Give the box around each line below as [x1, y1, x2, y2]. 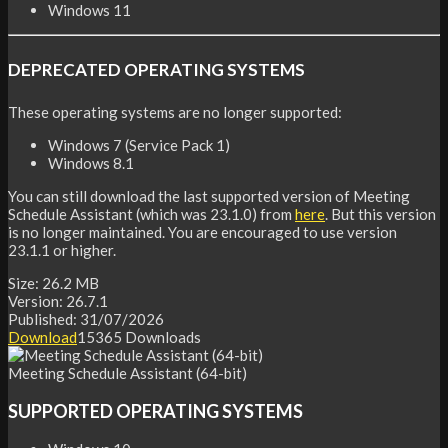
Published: [8, 309, 80, 328]
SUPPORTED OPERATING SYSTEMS [8, 399, 303, 422]
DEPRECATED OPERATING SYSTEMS [8, 59, 305, 81]
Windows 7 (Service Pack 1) [48, 135, 230, 154]
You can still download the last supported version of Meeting [8, 186, 410, 205]
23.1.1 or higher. [8, 240, 116, 259]
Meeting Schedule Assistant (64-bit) [8, 363, 247, 382]
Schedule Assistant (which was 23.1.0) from [8, 204, 295, 223]
